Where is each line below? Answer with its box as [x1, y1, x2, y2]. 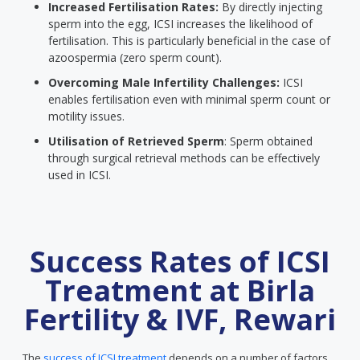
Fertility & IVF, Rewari [24, 300, 336, 339]
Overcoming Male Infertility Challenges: [48, 75, 280, 90]
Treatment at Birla [45, 271, 315, 310]
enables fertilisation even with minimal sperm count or [48, 92, 330, 107]
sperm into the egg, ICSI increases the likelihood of [48, 16, 313, 31]
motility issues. [48, 108, 125, 124]
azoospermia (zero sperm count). [48, 50, 222, 65]
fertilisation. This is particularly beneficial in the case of [48, 33, 330, 48]
